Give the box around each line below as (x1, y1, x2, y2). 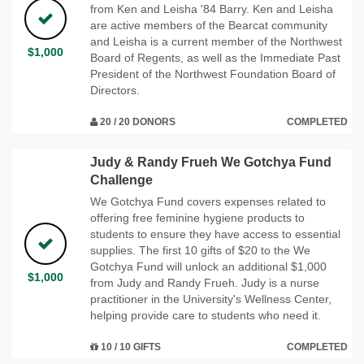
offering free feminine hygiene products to (90, 210, 305, 224)
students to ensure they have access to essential (90, 227, 340, 240)
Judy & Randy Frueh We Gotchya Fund (90, 154, 331, 169)
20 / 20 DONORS (97, 115, 175, 128)
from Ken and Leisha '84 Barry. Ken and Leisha (90, 2, 333, 15)
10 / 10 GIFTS (98, 340, 161, 353)
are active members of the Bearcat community (90, 18, 327, 32)
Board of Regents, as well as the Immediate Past (90, 50, 340, 64)
